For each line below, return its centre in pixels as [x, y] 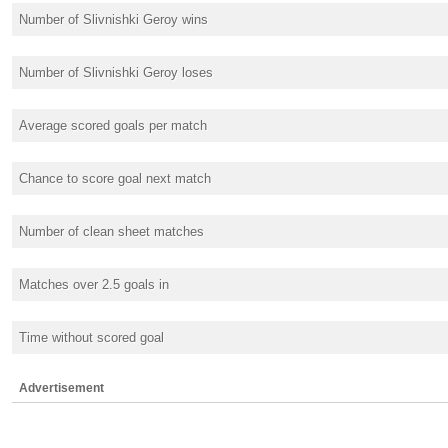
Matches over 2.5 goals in [94, 284]
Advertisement [61, 387]
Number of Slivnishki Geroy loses [116, 72]
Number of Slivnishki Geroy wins [113, 19]
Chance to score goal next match [115, 178]
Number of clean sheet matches [111, 231]
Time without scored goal [91, 337]
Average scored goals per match [113, 125]
